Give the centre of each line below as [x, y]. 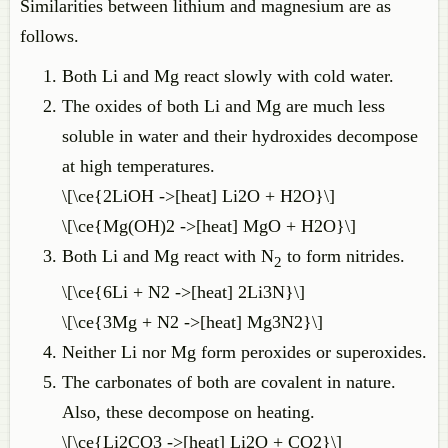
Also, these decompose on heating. [188, 411]
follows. [49, 36]
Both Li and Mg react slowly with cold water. [228, 76]
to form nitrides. [343, 256]
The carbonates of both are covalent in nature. [229, 381]
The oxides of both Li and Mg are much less [223, 106]
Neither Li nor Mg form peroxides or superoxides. [244, 351]
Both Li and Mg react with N [168, 256]
